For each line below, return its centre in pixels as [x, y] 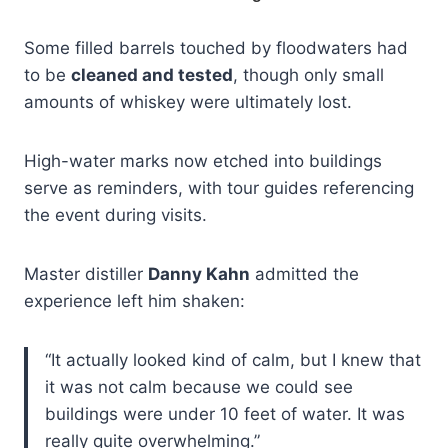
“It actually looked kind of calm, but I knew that [233, 360]
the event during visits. [115, 215]
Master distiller [86, 274]
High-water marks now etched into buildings [203, 161]
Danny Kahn [199, 274]
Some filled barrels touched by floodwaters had [216, 48]
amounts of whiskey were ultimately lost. [188, 102]
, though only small [308, 75]
